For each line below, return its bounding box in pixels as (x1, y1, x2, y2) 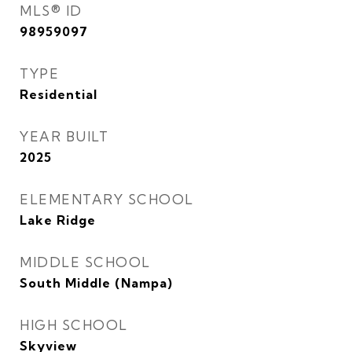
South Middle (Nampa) (20, 275, 173, 291)
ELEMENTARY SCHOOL (20, 191, 194, 207)
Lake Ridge (20, 212, 96, 228)
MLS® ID (20, 2, 82, 19)
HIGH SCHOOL (20, 317, 128, 333)
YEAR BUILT (20, 128, 108, 145)
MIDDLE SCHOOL (20, 254, 151, 270)
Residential (20, 86, 97, 102)
